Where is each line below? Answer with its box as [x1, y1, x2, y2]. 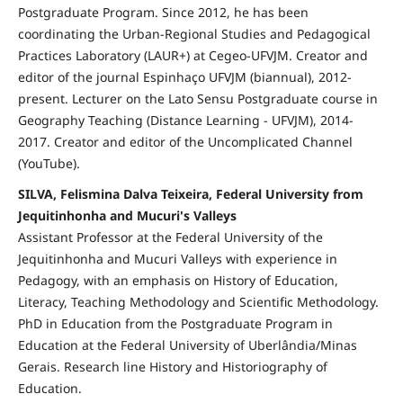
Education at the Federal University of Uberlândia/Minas [17, 336, 357, 354]
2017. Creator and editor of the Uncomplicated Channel [17, 133, 353, 151]
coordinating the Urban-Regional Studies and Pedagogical [17, 25, 371, 43]
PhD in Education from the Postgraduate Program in [17, 315, 333, 333]
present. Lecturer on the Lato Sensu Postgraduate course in [17, 90, 378, 108]
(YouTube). [17, 155, 80, 173]
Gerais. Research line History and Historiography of [17, 358, 327, 376]
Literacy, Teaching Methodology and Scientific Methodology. [17, 293, 379, 311]
